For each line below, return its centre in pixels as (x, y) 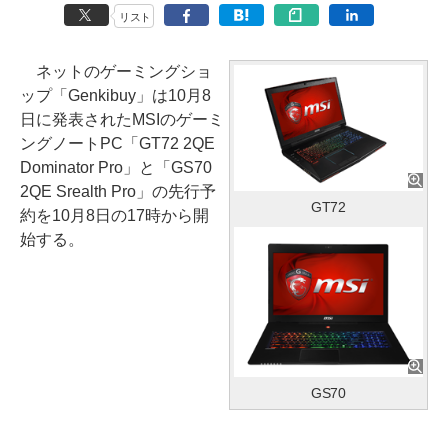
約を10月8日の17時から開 (114, 215)
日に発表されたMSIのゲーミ (122, 119)
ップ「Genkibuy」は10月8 (115, 95)
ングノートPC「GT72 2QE (117, 143)
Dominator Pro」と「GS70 (116, 167)
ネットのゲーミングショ (116, 71)
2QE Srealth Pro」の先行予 (118, 191)
